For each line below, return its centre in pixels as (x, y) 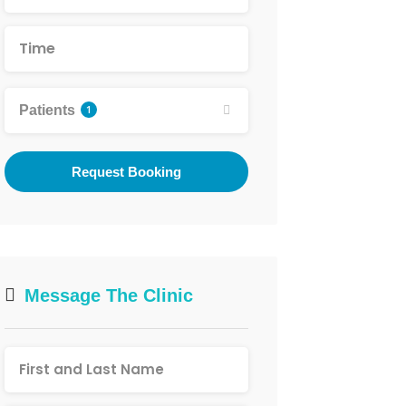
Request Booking (126, 172)
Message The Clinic (106, 295)
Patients (48, 110)
